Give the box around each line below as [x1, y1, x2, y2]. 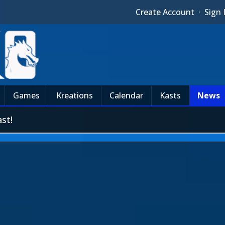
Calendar [109, 90, 143, 101]
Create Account [136, 7, 195, 18]
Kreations [56, 90, 93, 101]
